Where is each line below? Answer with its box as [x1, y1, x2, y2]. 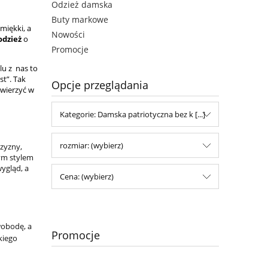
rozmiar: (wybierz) [60, 140, 123, 151]
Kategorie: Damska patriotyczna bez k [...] [60, 109, 205, 120]
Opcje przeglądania [51, 78, 148, 93]
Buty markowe [51, 14, 108, 26]
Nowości [51, 29, 85, 41]
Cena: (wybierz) [60, 171, 114, 182]
